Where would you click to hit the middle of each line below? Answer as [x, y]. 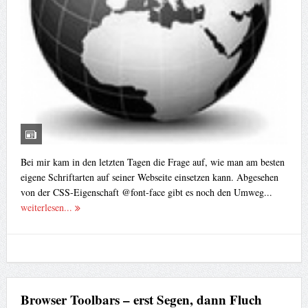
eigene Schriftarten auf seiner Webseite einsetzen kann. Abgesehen [149, 177]
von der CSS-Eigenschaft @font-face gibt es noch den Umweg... [146, 192]
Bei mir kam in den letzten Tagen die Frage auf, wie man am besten [152, 162]
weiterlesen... [47, 207]
